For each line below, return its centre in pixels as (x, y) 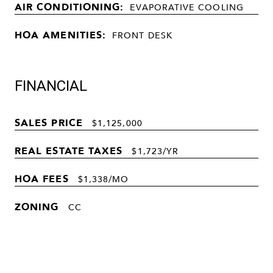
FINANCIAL (51, 86)
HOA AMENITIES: (61, 34)
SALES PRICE (49, 122)
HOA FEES (42, 178)
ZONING (37, 206)
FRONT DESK (142, 35)
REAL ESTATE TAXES (69, 150)
